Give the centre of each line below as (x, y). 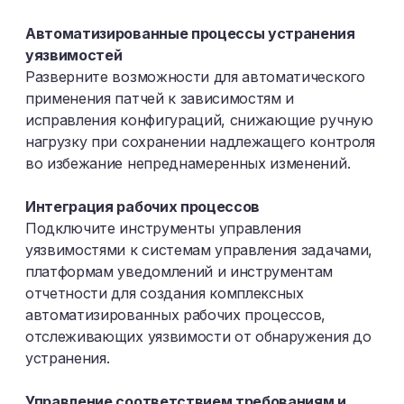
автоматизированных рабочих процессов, (176, 315)
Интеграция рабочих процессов (143, 207)
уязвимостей (74, 55)
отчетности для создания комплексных (165, 293)
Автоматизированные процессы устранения (190, 33)
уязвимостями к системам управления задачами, (199, 250)
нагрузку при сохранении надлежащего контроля (200, 142)
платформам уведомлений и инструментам (179, 271)
